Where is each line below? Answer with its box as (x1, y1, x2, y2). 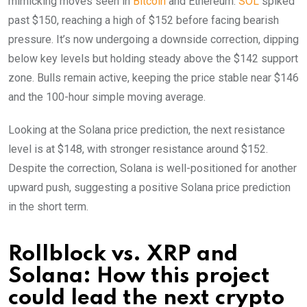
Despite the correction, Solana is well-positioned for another (8, 161, 297, 175)
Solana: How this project (8, 265, 270, 287)
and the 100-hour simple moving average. (8, 90, 206, 103)
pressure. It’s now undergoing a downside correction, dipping (8, 32, 299, 46)
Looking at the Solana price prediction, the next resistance (8, 123, 285, 136)
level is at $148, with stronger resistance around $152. (8, 142, 268, 156)
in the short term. (8, 199, 88, 213)
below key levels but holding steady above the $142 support (8, 51, 298, 65)
